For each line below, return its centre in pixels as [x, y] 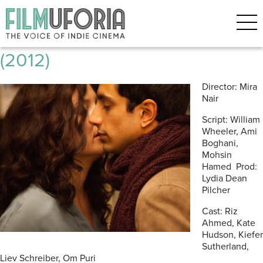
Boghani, [220, 143]
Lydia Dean [225, 178]
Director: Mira [230, 87]
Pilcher [216, 190]
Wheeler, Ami [230, 131]
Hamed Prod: [230, 167]
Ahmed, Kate [229, 223]
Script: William [231, 120]
